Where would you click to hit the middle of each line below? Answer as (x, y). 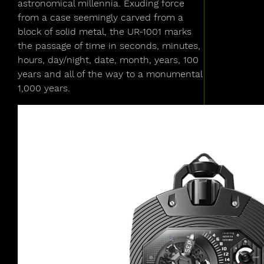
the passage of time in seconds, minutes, (109, 46)
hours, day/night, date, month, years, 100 (108, 60)
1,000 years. (44, 88)
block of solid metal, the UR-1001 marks (105, 32)
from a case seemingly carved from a (100, 17)
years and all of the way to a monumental (110, 74)
